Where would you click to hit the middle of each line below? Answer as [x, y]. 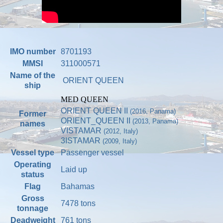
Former [33, 113]
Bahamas [78, 186]
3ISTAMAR [82, 141]
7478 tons [78, 203]
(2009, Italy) [120, 141]
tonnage [33, 208]
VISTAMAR [82, 131]
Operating [33, 164]
